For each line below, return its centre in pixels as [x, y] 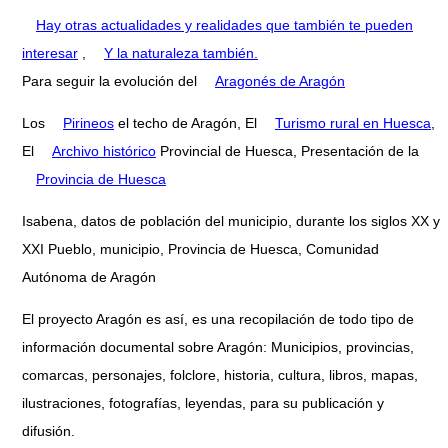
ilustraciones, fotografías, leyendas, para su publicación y [203, 402]
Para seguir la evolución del [111, 80]
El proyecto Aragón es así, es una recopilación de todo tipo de [218, 318]
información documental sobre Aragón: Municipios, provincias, [218, 346]
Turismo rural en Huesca [353, 122]
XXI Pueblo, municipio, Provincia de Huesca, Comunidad [200, 248]
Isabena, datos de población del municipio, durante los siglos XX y [231, 220]
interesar [50, 52]
